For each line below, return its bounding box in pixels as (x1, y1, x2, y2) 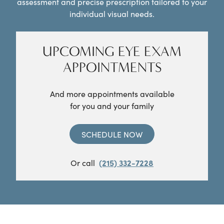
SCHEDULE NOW (81, 128, 142, 140)
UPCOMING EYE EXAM (42, 43, 181, 60)
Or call (70, 157, 95, 168)
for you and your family (70, 100, 154, 111)
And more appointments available (49, 88, 174, 99)
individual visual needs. (69, 8, 154, 19)
